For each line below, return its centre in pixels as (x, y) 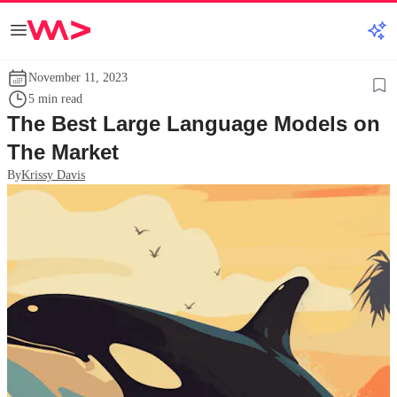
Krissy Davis (53, 175)
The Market (63, 152)
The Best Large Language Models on (194, 124)
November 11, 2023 (78, 78)
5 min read (55, 99)
